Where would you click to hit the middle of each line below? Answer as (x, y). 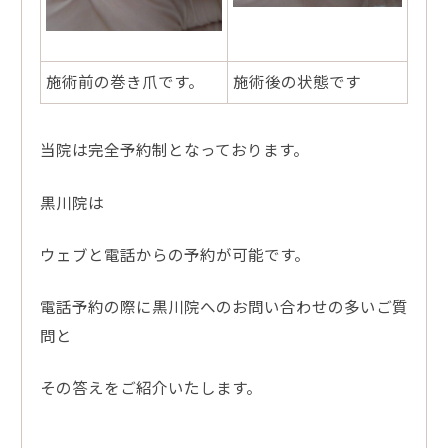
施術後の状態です (296, 81)
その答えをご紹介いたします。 (150, 387)
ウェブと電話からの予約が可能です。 (174, 253)
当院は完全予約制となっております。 (174, 149)
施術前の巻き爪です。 (124, 81)
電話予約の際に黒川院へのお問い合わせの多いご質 (223, 306)
